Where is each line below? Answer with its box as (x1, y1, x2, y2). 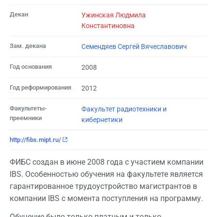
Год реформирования (10, 83, 71, 91)
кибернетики (81, 115, 123, 124)
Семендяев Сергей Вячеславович (81, 42, 187, 50)
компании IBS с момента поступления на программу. (10, 194, 203, 203)
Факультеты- (10, 104, 46, 112)
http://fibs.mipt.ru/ (10, 136, 61, 143)
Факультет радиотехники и (81, 105, 167, 113)
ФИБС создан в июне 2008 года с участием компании (10, 157, 203, 167)
